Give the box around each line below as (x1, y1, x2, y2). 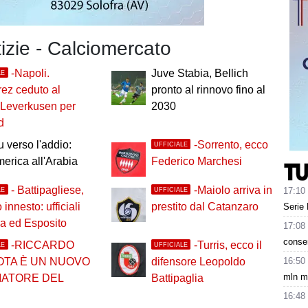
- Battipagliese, (11, 184, 85, 197)
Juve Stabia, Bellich (151, 67, 248, 80)
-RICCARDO (11, 239, 75, 252)
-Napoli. (11, 67, 50, 80)
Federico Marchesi (151, 155, 242, 168)
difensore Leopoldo (151, 256, 245, 268)
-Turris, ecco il (193, 239, 262, 252)
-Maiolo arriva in (193, 184, 272, 197)
